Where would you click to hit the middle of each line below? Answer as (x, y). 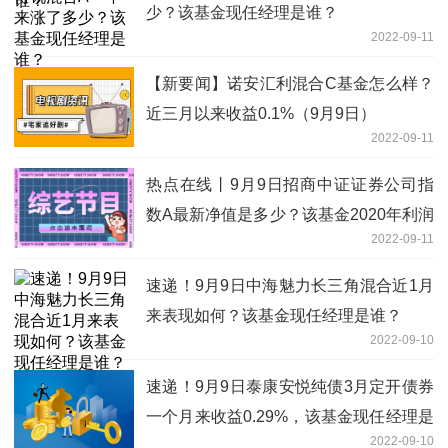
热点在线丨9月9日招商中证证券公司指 (290, 184)
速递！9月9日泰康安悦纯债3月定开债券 (290, 386)
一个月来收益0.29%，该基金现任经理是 (290, 416)
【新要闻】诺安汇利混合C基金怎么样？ (290, 83)
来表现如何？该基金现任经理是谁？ (274, 315)
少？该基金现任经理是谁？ (242, 12)
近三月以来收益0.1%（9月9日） (261, 113)
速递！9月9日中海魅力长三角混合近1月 (290, 285)
